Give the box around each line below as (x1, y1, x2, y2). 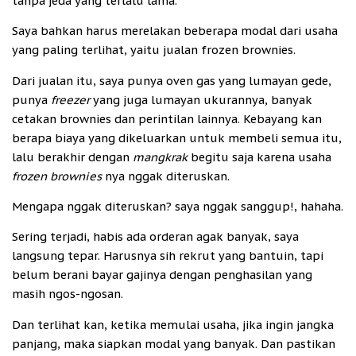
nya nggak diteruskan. (102, 168, 230, 184)
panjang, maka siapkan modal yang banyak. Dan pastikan (12, 335, 335, 351)
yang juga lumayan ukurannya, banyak (93, 91, 312, 107)
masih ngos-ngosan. (12, 286, 123, 302)
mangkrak (133, 149, 191, 164)
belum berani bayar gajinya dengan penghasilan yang (12, 267, 312, 283)
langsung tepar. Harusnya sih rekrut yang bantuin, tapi (12, 248, 323, 264)
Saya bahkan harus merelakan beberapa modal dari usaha (12, 23, 338, 39)
